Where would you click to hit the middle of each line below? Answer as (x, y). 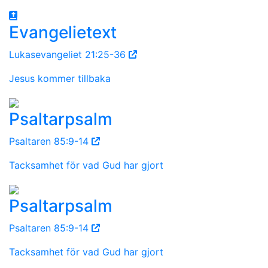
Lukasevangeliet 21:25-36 (69, 54)
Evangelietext (63, 32)
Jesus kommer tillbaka (60, 78)
